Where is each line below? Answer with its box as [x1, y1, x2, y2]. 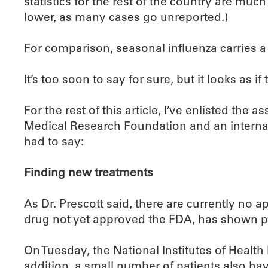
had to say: [24, 134, 84, 149]
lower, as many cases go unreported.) [24, 10, 228, 25]
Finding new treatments [24, 165, 153, 180]
